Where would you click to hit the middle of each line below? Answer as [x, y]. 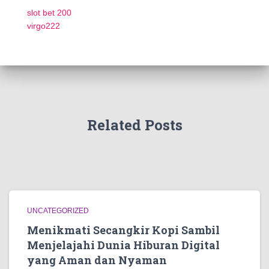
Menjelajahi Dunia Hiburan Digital [123, 245]
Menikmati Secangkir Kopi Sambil [123, 230]
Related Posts [134, 125]
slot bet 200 [49, 13]
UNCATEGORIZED [58, 211]
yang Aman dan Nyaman [97, 260]
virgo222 [44, 26]
